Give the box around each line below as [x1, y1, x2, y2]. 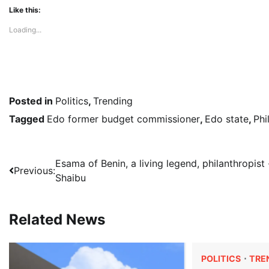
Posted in [9, 95, 55, 107]
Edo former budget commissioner [47, 113, 200, 125]
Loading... [9, 25, 41, 35]
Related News [9, 211, 105, 228]
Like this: [9, 5, 41, 15]
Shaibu [55, 172, 86, 184]
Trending [93, 95, 133, 107]
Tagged [9, 113, 47, 125]
